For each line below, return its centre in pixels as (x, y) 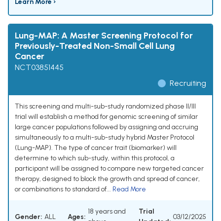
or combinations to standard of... (64, 189)
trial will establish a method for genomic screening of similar (106, 117)
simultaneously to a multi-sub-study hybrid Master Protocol (105, 138)
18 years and (107, 212)
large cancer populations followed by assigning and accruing (107, 127)
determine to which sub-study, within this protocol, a (95, 158)
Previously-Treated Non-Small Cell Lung (95, 46)
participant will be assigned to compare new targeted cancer (109, 169)
